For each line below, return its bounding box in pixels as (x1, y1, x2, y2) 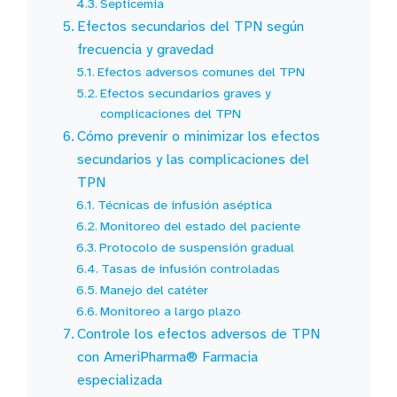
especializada (77, 370, 163, 389)
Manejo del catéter (100, 281, 209, 298)
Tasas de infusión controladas (101, 260, 281, 276)
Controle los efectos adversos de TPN (77, 324, 321, 343)
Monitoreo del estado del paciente (100, 217, 301, 234)
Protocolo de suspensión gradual (99, 238, 295, 255)
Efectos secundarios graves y (100, 84, 271, 101)
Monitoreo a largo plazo (100, 302, 242, 319)
